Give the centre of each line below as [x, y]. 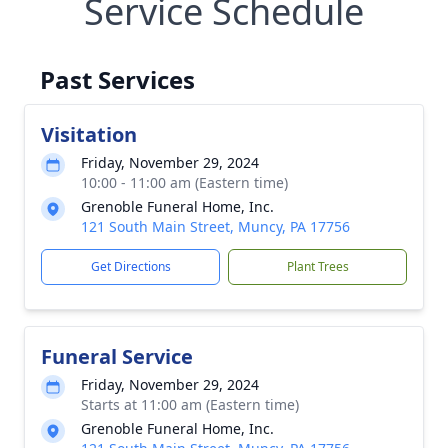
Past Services [117, 79]
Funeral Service [117, 356]
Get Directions [130, 266]
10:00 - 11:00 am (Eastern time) [184, 182]
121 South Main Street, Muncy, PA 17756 [215, 226]
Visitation [89, 134]
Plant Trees [317, 266]
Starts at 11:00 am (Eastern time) [190, 404]
